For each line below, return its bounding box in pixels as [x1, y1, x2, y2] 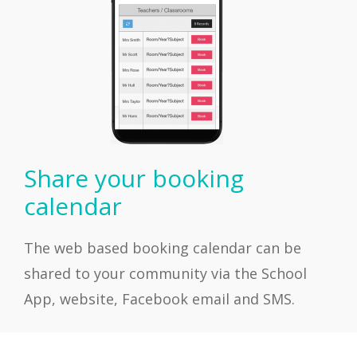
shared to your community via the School [24, 263, 307, 283]
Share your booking [24, 161, 244, 194]
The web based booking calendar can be [24, 237, 301, 257]
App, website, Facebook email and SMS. [24, 288, 295, 308]
